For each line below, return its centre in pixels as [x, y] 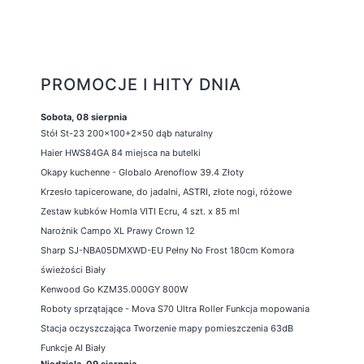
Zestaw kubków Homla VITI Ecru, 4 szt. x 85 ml [140, 211]
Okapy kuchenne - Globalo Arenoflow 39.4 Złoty [142, 172]
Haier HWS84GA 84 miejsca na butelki [121, 153]
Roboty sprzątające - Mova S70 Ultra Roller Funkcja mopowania [175, 309]
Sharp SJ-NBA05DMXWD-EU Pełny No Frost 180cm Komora [167, 250]
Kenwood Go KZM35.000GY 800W [114, 289]
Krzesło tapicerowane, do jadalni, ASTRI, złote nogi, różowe [166, 192]
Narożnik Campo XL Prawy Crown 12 [118, 231]
